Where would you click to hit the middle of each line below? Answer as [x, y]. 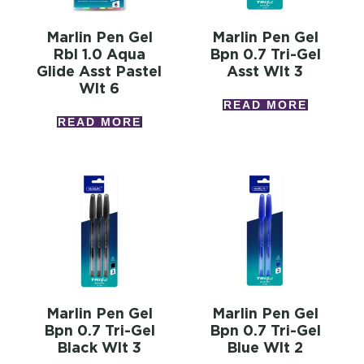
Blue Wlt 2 [265, 348]
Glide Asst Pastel [99, 71]
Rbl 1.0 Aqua [99, 54]
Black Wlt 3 [99, 348]
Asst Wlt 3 [265, 71]
